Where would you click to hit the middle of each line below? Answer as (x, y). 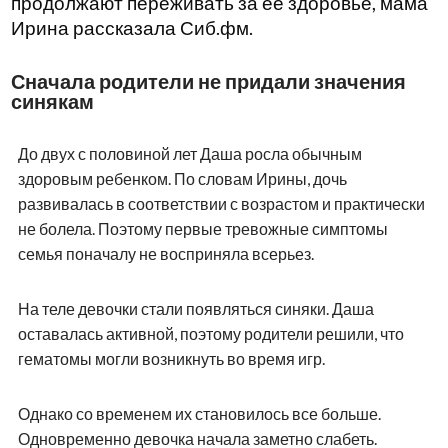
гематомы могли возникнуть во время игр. (171, 359)
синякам (52, 101)
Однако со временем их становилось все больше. (199, 414)
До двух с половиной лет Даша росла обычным (189, 154)
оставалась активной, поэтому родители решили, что (210, 334)
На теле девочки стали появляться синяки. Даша (195, 309)
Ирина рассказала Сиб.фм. (131, 28)
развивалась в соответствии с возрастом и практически (221, 204)
